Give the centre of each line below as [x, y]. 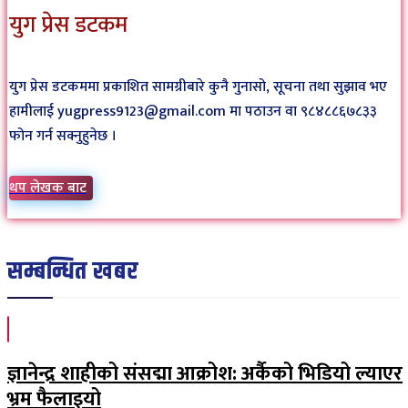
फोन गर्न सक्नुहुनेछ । [63, 136]
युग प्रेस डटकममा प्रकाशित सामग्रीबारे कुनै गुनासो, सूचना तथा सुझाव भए [198, 87]
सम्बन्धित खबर [73, 271]
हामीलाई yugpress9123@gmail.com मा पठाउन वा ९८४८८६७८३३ [193, 111]
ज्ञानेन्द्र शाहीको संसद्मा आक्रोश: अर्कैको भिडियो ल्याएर [205, 373]
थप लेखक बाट [48, 188]
